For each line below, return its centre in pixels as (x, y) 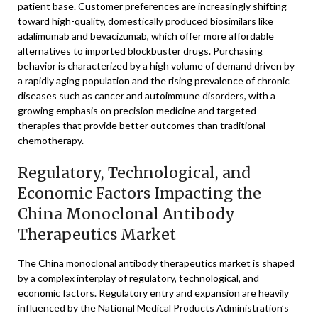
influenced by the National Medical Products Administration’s (153, 308)
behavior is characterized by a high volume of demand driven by (156, 66)
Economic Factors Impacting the (139, 193)
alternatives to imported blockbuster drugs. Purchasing (140, 51)
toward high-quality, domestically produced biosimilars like (146, 21)
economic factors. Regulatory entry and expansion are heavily (153, 293)
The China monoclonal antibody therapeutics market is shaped (156, 263)
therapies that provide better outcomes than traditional (142, 125)
